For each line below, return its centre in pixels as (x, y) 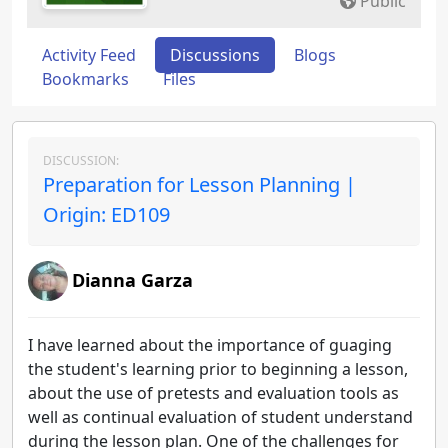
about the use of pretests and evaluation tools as (213, 393)
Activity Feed (89, 55)
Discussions (215, 55)
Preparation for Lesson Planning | (199, 184)
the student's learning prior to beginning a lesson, (218, 369)
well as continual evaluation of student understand (220, 417)
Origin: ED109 (106, 214)
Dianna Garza (132, 280)
